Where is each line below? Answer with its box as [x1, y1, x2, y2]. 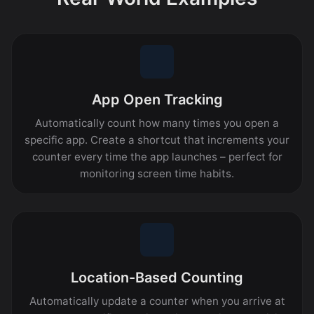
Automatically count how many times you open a [35, 116, 279, 130]
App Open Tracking [91, 90, 223, 108]
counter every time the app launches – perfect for [32, 149, 282, 163]
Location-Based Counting [71, 268, 243, 286]
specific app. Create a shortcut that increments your [25, 132, 289, 146]
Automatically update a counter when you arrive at [29, 294, 285, 308]
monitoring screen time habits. [80, 166, 234, 180]
